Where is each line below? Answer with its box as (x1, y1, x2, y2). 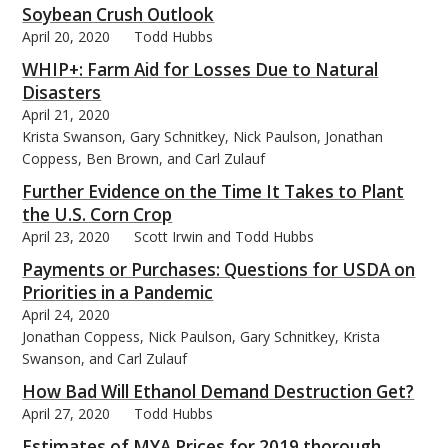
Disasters (22, 80, 102, 104)
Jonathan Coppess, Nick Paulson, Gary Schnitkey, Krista (22, 326, 381, 346)
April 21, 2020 (22, 104, 111, 124)
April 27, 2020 (22, 403, 111, 423)
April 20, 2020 (22, 26, 111, 46)
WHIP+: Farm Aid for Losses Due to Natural (22, 57, 379, 81)
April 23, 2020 (22, 226, 111, 246)
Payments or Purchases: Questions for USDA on (22, 257, 416, 281)
